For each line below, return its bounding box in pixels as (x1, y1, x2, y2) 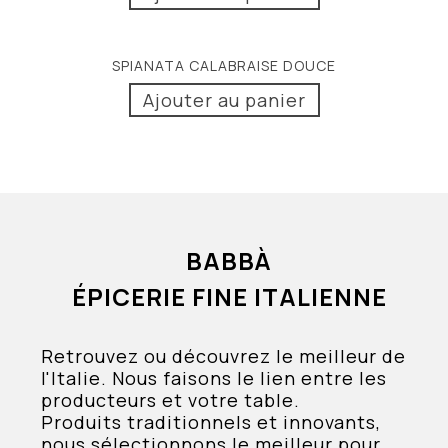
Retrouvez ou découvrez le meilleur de (41, 344, 407, 369)
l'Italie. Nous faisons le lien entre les (41, 366, 388, 391)
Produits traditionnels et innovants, (41, 410, 382, 435)
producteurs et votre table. (41, 388, 301, 413)
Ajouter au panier (142, 88, 306, 113)
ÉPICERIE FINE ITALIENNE (71, 280, 387, 314)
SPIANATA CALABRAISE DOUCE (112, 56, 336, 76)
